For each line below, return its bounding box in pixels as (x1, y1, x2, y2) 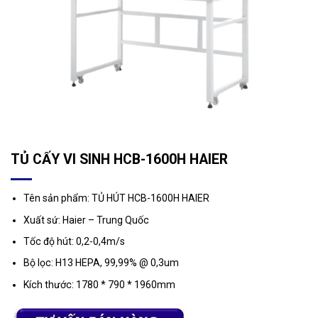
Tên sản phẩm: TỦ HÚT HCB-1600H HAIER (23, 192, 210, 204)
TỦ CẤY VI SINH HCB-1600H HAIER (11, 151, 228, 168)
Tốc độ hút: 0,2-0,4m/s (23, 236, 126, 248)
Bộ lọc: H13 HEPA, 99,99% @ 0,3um (23, 257, 180, 269)
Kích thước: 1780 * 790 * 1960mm (23, 278, 176, 290)
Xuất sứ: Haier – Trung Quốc (23, 214, 150, 226)
